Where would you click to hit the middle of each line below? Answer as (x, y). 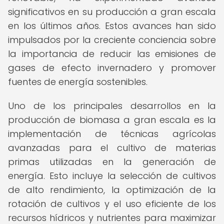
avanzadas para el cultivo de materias (112, 148)
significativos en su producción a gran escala (112, 12)
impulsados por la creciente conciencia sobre (112, 40)
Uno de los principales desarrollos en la (112, 106)
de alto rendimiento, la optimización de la (112, 190)
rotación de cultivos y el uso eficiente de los (112, 204)
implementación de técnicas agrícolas (112, 134)
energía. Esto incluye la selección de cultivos (112, 176)
